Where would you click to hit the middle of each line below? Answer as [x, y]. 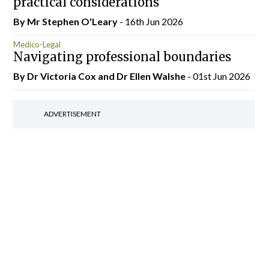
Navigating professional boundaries [122, 57]
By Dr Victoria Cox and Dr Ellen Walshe [100, 76]
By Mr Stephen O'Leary [66, 21]
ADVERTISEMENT [72, 114]
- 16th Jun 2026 [151, 21]
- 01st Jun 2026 [219, 76]
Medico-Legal [37, 44]
